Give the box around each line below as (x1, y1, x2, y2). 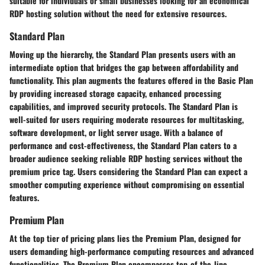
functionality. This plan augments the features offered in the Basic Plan (9, 73, 253, 86)
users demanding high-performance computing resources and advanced (9, 244, 254, 257)
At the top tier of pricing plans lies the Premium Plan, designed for (9, 231, 241, 244)
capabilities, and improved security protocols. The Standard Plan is (9, 99, 238, 112)
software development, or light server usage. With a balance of (9, 125, 222, 138)
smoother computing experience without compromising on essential (9, 177, 244, 190)
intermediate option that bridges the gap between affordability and (9, 60, 238, 73)
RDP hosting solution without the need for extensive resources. (9, 7, 227, 20)
